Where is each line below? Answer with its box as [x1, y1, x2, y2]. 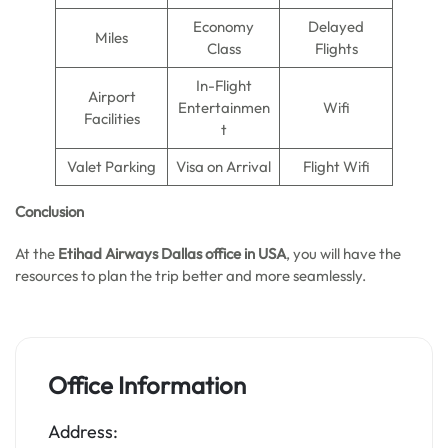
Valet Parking [67, 157, 156, 176]
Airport [87, 87, 136, 106]
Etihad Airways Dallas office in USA [58, 244, 286, 263]
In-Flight [195, 76, 252, 95]
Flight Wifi [302, 157, 370, 176]
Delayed [308, 17, 364, 36]
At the [15, 244, 58, 263]
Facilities [83, 109, 140, 128]
